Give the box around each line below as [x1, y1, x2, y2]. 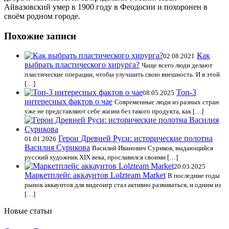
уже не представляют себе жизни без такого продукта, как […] [25, 107, 203, 116]
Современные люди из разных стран [114, 98, 219, 106]
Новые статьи [4, 207, 52, 216]
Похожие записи [4, 30, 76, 41]
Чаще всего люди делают [142, 61, 213, 70]
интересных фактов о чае [25, 97, 112, 106]
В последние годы [168, 172, 220, 180]
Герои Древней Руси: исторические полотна [58, 134, 213, 143]
